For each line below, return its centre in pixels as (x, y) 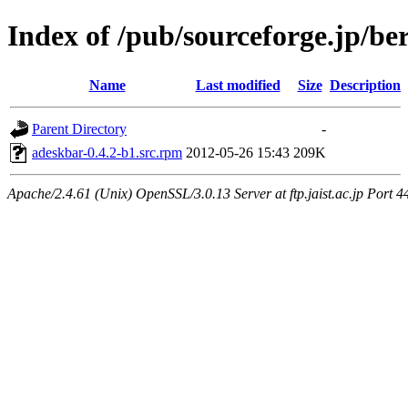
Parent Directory (79, 128)
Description (365, 85)
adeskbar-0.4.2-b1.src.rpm (107, 152)
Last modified (238, 85)
